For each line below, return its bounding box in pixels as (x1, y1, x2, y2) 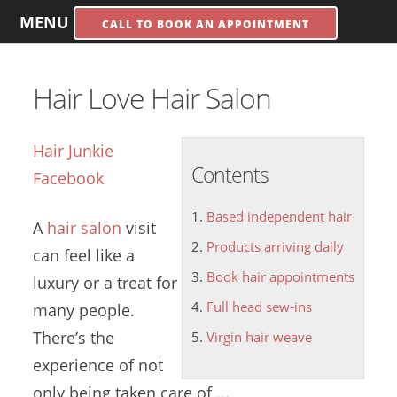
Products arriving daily (206, 237, 344, 255)
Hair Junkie (33, 140, 114, 161)
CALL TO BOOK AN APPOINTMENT (102, 17, 310, 32)
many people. (33, 300, 136, 321)
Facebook (33, 167, 105, 189)
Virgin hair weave (206, 328, 312, 346)
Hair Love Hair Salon (33, 79, 272, 117)
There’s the (33, 327, 115, 348)
